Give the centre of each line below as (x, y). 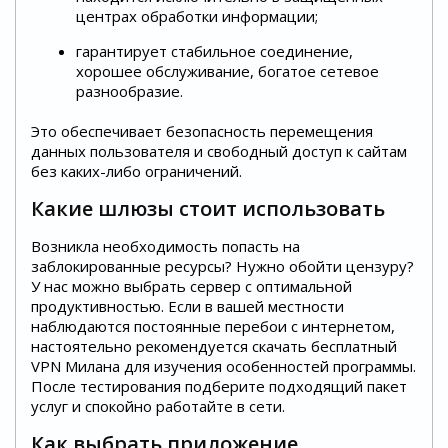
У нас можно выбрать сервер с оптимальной (191, 286)
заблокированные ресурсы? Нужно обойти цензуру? (222, 266)
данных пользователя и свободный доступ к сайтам (219, 151)
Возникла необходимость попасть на (165, 246)
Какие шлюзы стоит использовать (208, 209)
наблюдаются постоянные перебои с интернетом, (213, 326)
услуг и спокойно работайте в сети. (158, 406)
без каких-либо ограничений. (136, 171)
